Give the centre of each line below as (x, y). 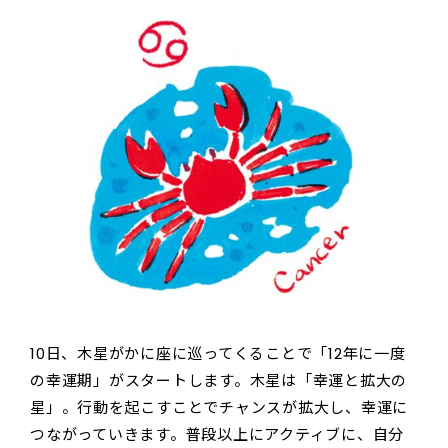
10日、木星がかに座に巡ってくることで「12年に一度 (218, 353)
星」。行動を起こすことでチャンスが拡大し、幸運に (219, 407)
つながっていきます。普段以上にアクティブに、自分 (217, 434)
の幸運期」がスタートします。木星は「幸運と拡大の (218, 380)
